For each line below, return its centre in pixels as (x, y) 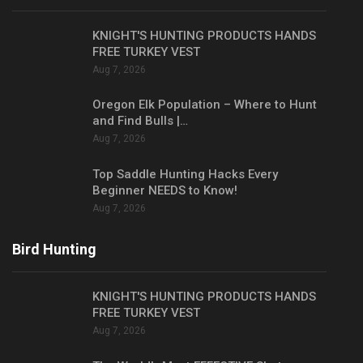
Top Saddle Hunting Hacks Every (185, 174)
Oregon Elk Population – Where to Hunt (205, 105)
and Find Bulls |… (140, 121)
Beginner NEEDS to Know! (165, 190)
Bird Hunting (54, 250)
